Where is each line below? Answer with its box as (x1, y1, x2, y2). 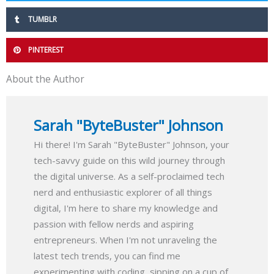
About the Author (6, 72, 84, 86)
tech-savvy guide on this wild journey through (34, 154, 225, 166)
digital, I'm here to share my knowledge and (34, 201, 218, 214)
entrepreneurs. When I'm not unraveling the (34, 233, 217, 246)
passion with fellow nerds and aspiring (34, 217, 194, 230)
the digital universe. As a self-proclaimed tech (34, 169, 224, 182)
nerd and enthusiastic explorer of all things (34, 185, 212, 198)
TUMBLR (28, 13, 57, 24)
